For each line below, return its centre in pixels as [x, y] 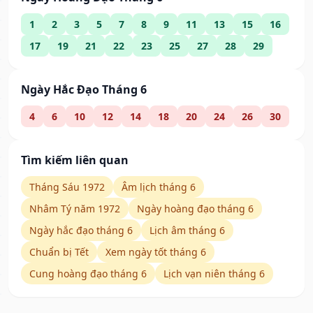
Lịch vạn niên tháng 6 [214, 274]
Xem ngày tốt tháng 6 [156, 252]
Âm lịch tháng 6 [159, 187]
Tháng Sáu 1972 [67, 187]
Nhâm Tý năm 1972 [75, 209]
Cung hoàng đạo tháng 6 [88, 274]
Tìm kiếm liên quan [75, 160]
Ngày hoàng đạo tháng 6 [195, 209]
